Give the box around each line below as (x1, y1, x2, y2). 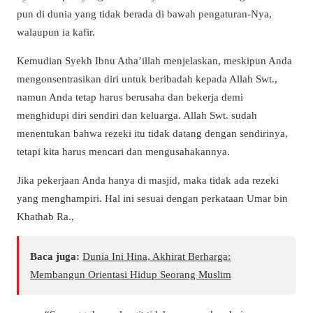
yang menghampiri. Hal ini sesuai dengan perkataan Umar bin (17, 191, 288, 204)
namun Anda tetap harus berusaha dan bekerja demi (17, 90, 243, 103)
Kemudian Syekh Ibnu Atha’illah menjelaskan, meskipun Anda (17, 54, 292, 66)
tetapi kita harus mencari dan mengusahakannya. (17, 145, 230, 157)
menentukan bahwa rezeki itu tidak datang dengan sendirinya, (17, 126, 288, 139)
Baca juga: (30, 250, 80, 263)
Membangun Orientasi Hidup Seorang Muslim (30, 268, 231, 281)
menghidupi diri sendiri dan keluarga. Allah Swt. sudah (17, 108, 257, 121)
